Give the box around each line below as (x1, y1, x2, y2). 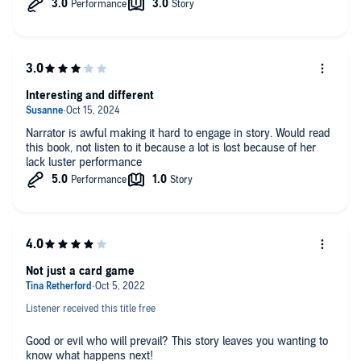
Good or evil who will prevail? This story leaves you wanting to (26, 334, 328, 348)
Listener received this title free (26, 302, 156, 314)
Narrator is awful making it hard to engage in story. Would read (26, 126, 330, 140)
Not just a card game (26, 263, 135, 278)
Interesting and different (26, 88, 154, 102)
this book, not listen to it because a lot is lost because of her (26, 140, 316, 155)
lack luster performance (26, 155, 142, 169)
